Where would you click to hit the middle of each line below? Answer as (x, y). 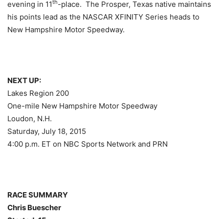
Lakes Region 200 (38, 93)
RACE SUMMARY (38, 195)
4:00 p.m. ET (29, 144)
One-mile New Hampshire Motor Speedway (82, 106)
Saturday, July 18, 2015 (47, 131)
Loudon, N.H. (30, 118)
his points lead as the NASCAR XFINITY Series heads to (103, 17)
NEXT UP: (24, 80)
